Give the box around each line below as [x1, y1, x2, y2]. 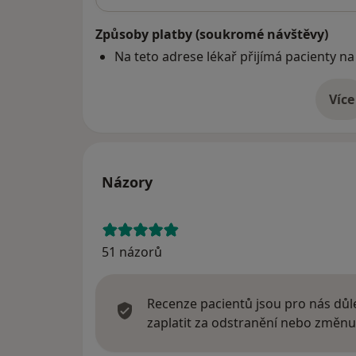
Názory [102, 172, 153, 192]
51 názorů [102, 243, 162, 261]
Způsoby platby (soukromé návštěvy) [95, 25, 328, 44]
